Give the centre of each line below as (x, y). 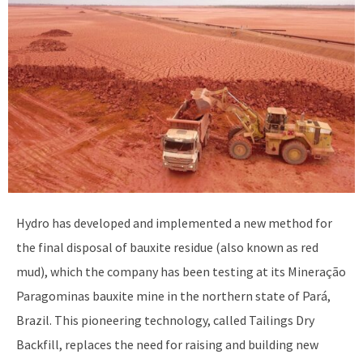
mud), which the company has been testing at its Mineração (181, 272)
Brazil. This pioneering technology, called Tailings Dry (165, 320)
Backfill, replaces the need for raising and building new (167, 345)
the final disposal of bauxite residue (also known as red (167, 248)
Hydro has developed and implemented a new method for (174, 223)
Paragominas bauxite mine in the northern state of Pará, (173, 296)
